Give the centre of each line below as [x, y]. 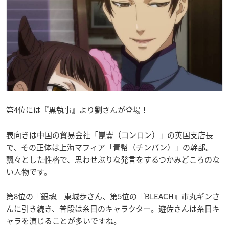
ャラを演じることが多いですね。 [64, 221]
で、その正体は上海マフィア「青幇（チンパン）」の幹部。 [110, 147]
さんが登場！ [125, 110]
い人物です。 [29, 172]
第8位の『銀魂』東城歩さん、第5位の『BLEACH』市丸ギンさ [113, 197]
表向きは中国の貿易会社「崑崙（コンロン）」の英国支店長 [110, 135]
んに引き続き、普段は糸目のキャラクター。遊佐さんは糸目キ [113, 209]
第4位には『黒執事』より [50, 110]
